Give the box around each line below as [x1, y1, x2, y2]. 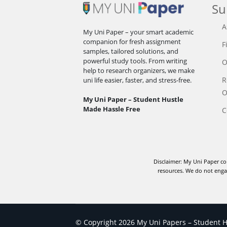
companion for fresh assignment [83, 36, 181, 46]
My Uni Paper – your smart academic [83, 27, 194, 36]
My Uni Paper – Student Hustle [83, 94, 184, 104]
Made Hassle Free [83, 104, 141, 113]
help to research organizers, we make [83, 65, 195, 75]
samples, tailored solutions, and [83, 46, 179, 56]
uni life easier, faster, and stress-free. [83, 75, 192, 85]
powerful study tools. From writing [83, 56, 187, 65]
